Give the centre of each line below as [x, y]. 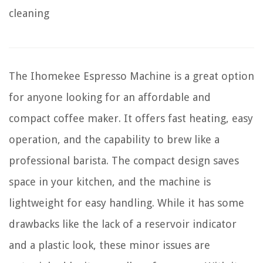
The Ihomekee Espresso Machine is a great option [131, 76]
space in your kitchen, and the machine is [110, 182]
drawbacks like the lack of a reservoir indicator [123, 224]
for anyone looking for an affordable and [110, 97]
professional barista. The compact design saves [124, 161]
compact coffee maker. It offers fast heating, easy [131, 119]
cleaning [29, 14]
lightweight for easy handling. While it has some [127, 203]
